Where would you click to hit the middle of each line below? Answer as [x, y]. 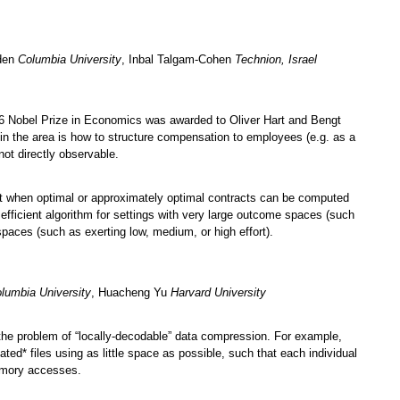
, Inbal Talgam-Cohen [178, 60]
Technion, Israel [276, 60]
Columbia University [70, 60]
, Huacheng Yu [131, 293]
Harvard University [218, 293]
